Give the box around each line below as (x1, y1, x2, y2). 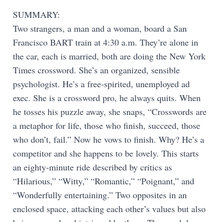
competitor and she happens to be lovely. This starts (13, 147, 199, 159)
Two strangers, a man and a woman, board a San (13, 22, 187, 34)
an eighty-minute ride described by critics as (13, 161, 172, 173)
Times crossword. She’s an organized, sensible (13, 63, 180, 76)
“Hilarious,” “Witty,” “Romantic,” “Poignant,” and (13, 174, 194, 187)
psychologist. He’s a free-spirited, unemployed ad (13, 77, 190, 90)
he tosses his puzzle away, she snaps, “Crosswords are (13, 105, 207, 117)
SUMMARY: (13, 8, 60, 20)
